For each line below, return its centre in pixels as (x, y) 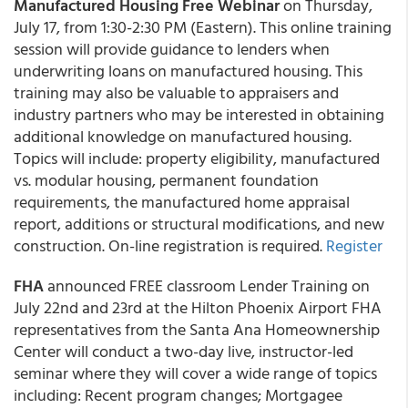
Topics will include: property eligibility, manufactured (197, 158)
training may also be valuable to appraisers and (176, 92)
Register (354, 245)
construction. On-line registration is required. (170, 245)
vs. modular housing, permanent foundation (166, 180)
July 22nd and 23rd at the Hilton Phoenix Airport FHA (198, 307)
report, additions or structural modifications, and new (199, 224)
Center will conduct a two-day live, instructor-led (184, 351)
